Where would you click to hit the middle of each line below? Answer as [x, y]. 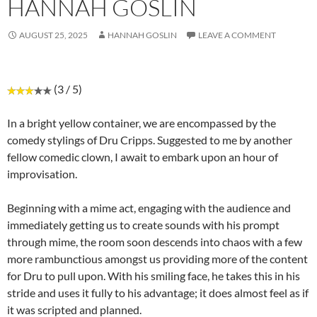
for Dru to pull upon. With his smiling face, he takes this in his [154, 275]
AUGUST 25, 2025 [53, 35]
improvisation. [42, 173]
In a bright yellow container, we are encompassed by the [142, 122]
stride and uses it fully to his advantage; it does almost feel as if [158, 292]
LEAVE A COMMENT [237, 35]
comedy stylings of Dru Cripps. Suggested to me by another [150, 139]
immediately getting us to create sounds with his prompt [143, 224]
